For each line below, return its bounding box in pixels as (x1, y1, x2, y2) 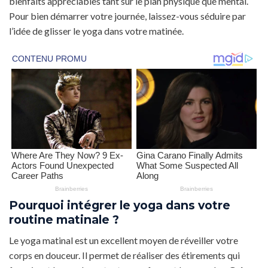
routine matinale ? (9, 212, 119, 227)
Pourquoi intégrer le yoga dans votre (9, 197, 230, 212)
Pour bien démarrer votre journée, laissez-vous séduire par (9, 10, 246, 22)
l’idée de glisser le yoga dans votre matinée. (9, 25, 184, 37)
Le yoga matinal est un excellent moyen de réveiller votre (9, 234, 238, 246)
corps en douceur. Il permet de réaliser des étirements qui (9, 249, 240, 261)
